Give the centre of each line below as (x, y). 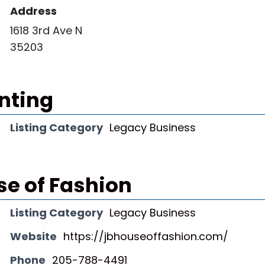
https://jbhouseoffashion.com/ (146, 236)
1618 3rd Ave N (46, 30)
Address (33, 11)
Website (33, 236)
